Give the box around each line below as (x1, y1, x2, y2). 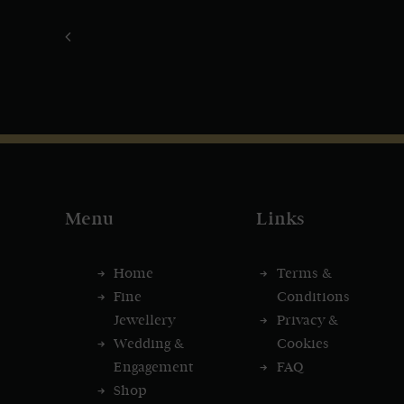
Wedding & (114, 337, 184, 351)
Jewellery (114, 314, 175, 327)
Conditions (276, 290, 350, 304)
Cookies (276, 337, 329, 351)
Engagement (114, 361, 194, 374)
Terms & (276, 267, 332, 280)
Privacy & (276, 314, 338, 327)
